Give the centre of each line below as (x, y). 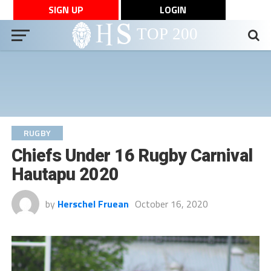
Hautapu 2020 (65, 174)
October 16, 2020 (171, 204)
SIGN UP (66, 10)
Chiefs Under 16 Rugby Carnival (132, 155)
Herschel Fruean (93, 204)
